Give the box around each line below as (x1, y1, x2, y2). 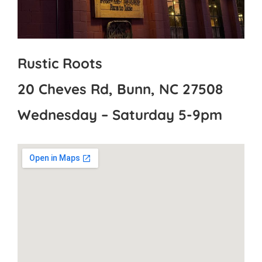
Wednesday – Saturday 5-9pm (18, 105, 222, 123)
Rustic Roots (18, 54, 102, 72)
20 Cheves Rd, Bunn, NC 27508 (18, 80, 223, 98)
